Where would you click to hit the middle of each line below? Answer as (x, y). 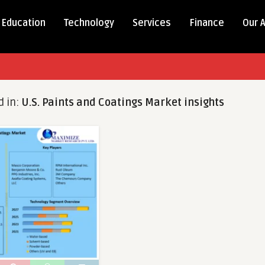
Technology (89, 23)
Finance (207, 23)
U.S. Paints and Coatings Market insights (123, 102)
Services (152, 23)
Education (23, 23)
